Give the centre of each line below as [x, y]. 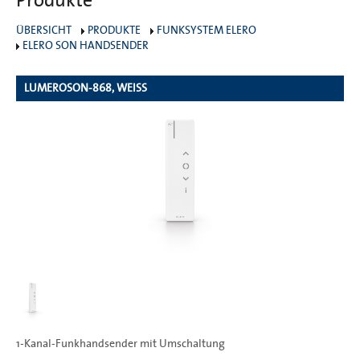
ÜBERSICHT [44, 30]
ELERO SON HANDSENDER [86, 45]
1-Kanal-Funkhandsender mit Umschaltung [121, 344]
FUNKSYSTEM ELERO [207, 30]
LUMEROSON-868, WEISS [86, 88]
